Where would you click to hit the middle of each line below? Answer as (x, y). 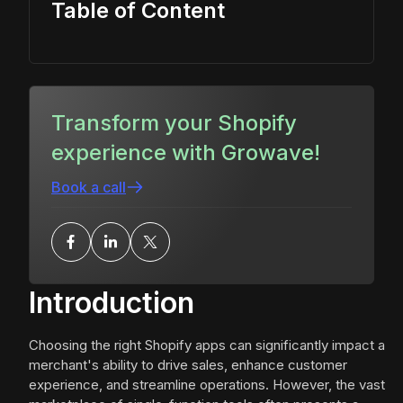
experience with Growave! (186, 153)
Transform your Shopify (174, 123)
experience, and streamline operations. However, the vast (207, 385)
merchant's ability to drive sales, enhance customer (188, 365)
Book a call (89, 188)
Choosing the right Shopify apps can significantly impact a (207, 345)
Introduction (112, 303)
